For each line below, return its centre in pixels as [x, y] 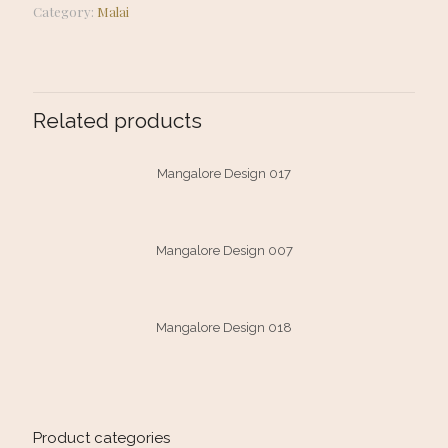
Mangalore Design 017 [224, 173]
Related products [117, 120]
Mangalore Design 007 [224, 250]
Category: [65, 11]
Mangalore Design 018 [224, 327]
